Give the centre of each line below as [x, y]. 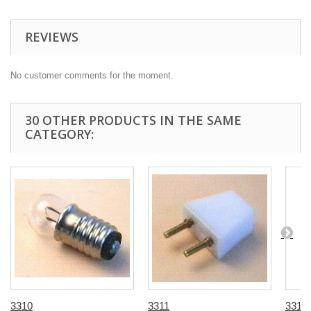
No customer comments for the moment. [92, 75]
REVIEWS [52, 37]
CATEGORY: [59, 134]
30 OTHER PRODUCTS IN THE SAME [133, 120]
